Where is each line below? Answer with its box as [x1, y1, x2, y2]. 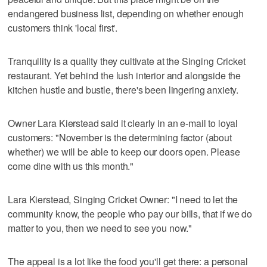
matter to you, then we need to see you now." [8, 221, 193, 235]
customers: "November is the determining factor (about [8, 130, 232, 144]
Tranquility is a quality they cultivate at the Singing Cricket [8, 54, 246, 68]
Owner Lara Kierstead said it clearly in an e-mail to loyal [8, 116, 238, 130]
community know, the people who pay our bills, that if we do [8, 206, 253, 221]
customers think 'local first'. [8, 20, 118, 35]
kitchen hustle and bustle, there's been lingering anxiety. [8, 82, 239, 97]
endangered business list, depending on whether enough [8, 6, 244, 20]
